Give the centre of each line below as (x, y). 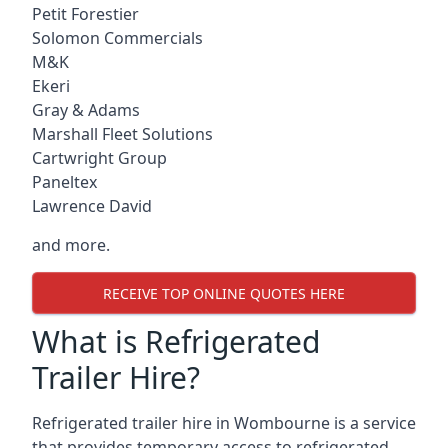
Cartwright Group (99, 158)
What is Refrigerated (176, 341)
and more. (71, 245)
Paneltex (64, 182)
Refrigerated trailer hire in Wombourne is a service (224, 423)
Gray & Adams (86, 110)
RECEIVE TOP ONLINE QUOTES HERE (224, 293)
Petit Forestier (85, 14)
